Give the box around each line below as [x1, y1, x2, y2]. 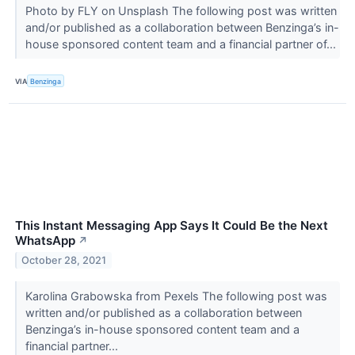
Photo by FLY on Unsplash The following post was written [25, 3, 337, 17]
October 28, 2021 [21, 254, 107, 266]
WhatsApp [15, 233, 75, 249]
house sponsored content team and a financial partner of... [25, 36, 339, 51]
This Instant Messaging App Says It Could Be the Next [15, 218, 328, 234]
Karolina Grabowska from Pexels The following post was [25, 289, 327, 303]
